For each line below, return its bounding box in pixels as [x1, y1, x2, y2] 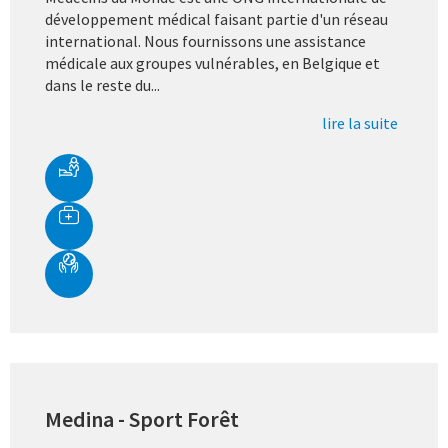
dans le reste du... [45, 75, 160, 95]
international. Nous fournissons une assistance [45, 31, 366, 51]
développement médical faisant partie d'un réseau [45, 9, 388, 29]
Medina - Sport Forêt [45, 405, 239, 433]
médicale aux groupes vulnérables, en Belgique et [45, 53, 380, 73]
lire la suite [322, 113, 398, 133]
